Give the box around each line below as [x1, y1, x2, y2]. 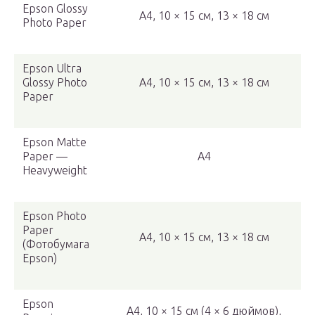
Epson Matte [22, 136, 86, 149]
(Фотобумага [22, 238, 89, 251]
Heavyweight [22, 164, 87, 177]
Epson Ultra [22, 62, 82, 75]
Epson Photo [22, 210, 86, 223]
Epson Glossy [22, 2, 88, 15]
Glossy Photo [22, 76, 87, 89]
